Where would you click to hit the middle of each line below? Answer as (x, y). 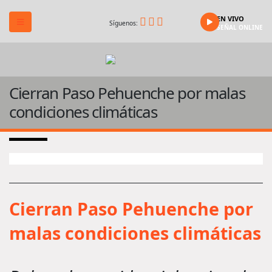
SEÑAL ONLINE (240, 27)
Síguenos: (124, 23)
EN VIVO (230, 19)
